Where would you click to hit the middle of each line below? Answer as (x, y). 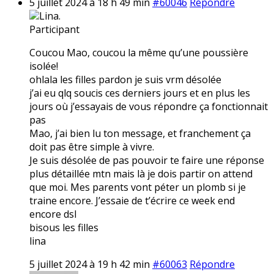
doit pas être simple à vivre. (92, 146)
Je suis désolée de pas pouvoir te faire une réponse (147, 160)
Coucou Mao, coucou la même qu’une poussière (139, 52)
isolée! (44, 66)
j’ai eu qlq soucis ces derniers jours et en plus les (140, 93)
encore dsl (53, 214)
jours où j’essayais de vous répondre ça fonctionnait (149, 106)
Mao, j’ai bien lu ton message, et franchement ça (140, 133)
